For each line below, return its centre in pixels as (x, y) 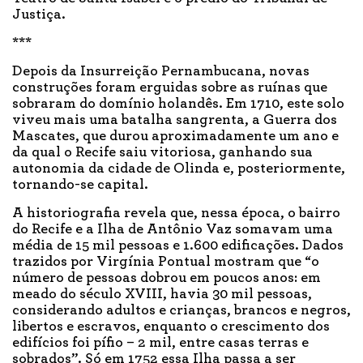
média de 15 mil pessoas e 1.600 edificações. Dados (178, 246)
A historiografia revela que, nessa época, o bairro (176, 214)
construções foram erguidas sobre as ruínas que (170, 88)
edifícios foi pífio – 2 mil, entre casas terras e (160, 343)
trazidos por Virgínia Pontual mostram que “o (166, 262)
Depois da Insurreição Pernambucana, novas (161, 72)
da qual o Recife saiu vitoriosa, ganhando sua (162, 153)
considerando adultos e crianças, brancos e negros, (181, 311)
